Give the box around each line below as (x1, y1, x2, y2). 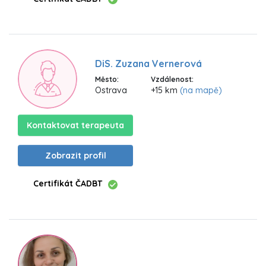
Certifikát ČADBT (33, 178, 102, 189)
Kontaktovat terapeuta (27, 120, 124, 131)
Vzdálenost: (151, 75, 194, 84)
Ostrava (95, 85, 127, 96)
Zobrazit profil (45, 150, 106, 161)
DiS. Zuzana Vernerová (95, 58, 202, 70)
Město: (95, 75, 119, 84)
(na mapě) (180, 85, 222, 96)
